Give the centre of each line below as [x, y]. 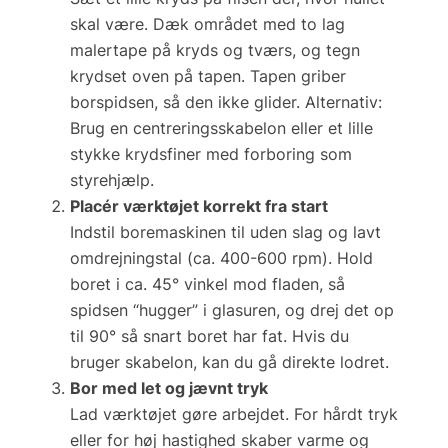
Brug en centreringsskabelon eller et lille [221, 127]
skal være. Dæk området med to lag [207, 23]
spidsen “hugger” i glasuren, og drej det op [232, 309]
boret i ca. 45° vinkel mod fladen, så [207, 283]
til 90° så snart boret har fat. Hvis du [209, 335]
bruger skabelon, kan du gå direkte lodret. [229, 361]
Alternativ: [343, 101]
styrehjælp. [112, 179]
